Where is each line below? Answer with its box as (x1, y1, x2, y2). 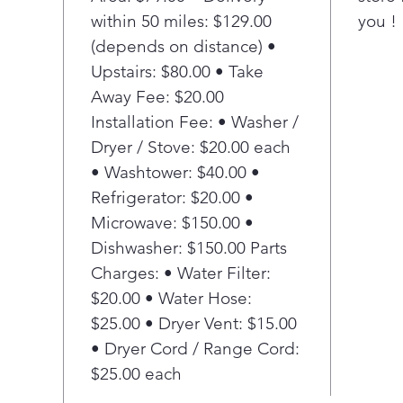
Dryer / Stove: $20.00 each (91, 137, 291, 157)
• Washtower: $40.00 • (91, 162, 260, 183)
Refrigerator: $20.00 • (91, 187, 254, 208)
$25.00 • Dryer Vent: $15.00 (91, 313, 297, 334)
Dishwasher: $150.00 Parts (91, 237, 287, 258)
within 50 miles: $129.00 (91, 11, 272, 31)
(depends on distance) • (91, 36, 276, 57)
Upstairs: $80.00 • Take (91, 61, 264, 82)
